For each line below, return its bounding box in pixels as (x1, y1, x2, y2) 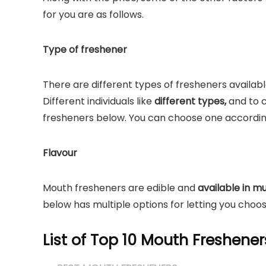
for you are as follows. (43, 8, 144, 21)
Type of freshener (43, 43, 127, 56)
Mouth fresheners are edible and (43, 181, 198, 195)
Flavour (43, 146, 77, 160)
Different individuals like (43, 94, 154, 108)
